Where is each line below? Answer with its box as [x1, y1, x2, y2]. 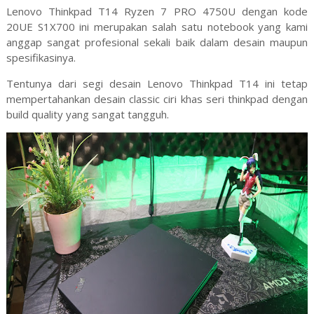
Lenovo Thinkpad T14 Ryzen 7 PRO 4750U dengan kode [6, 4, 308, 18]
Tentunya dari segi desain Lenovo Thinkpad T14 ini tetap [6, 76, 308, 90]
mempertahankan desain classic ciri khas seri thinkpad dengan [6, 91, 308, 106]
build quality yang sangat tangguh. [6, 107, 172, 121]
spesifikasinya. [6, 50, 76, 64]
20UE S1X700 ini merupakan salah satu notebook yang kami [6, 19, 308, 34]
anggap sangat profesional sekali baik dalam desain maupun [6, 34, 308, 49]
